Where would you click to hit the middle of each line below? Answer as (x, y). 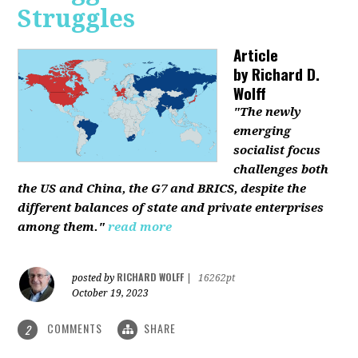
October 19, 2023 (111, 293)
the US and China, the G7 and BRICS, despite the (162, 188)
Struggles (77, 18)
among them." (62, 227)
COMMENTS (75, 328)
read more (140, 227)
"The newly (268, 111)
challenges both (281, 169)
